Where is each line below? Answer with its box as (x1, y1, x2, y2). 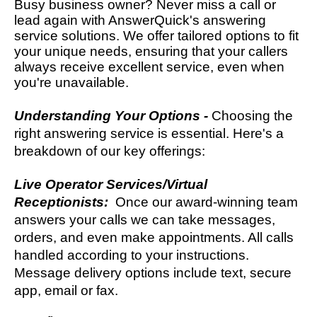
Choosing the (212, 108, 293, 123)
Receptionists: (14, 194, 112, 209)
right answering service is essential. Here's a (14, 125, 284, 141)
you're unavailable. (14, 74, 132, 90)
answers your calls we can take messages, (14, 212, 275, 227)
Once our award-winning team (112, 194, 298, 209)
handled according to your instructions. (14, 247, 249, 263)
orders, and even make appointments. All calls (14, 229, 294, 245)
